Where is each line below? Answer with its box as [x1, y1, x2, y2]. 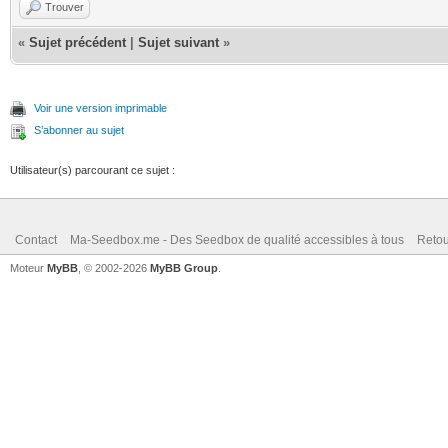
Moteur [10, 262, 47, 274]
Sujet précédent [29, 35, 126, 50]
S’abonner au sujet [34, 124, 124, 136]
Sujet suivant [138, 35, 219, 50]
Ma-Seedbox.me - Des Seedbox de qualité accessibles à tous [70, 233, 404, 247]
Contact [15, 233, 57, 247]
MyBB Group [150, 262, 218, 274]
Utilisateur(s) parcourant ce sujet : [10, 164, 175, 176]
